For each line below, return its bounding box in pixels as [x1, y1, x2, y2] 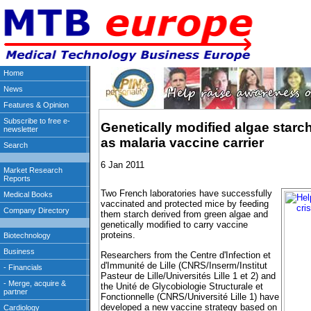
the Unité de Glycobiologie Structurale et [101, 280, 263, 292]
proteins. [101, 230, 135, 241]
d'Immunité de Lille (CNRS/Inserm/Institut [101, 260, 267, 271]
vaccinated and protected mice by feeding [101, 199, 269, 210]
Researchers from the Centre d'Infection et [101, 249, 271, 260]
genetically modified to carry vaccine [101, 219, 248, 230]
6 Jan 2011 [101, 159, 144, 170]
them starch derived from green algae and [101, 209, 268, 220]
